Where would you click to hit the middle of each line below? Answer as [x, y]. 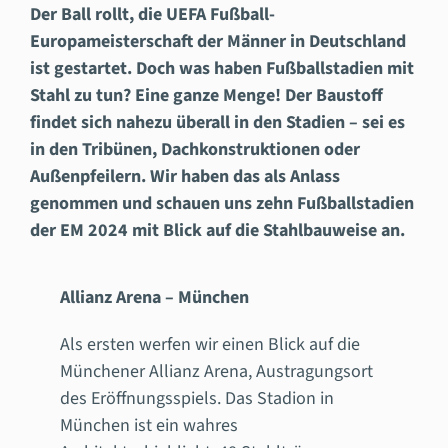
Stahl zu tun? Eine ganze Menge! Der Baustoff [206, 96]
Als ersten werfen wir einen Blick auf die [209, 345]
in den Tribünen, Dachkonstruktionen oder [194, 150]
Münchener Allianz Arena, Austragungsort [216, 372]
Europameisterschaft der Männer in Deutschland [217, 42]
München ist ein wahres [148, 426]
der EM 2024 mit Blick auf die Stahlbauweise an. [217, 231]
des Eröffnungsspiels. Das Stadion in [196, 399]
